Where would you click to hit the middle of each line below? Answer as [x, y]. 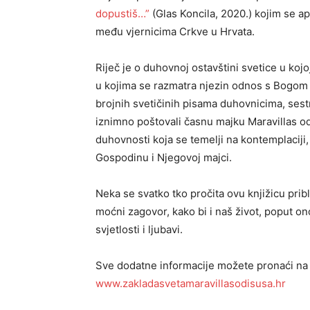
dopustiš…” [122, 14]
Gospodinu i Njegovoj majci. [164, 158]
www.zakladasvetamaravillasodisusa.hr [191, 284]
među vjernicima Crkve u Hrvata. [175, 32]
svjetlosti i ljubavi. [139, 230]
